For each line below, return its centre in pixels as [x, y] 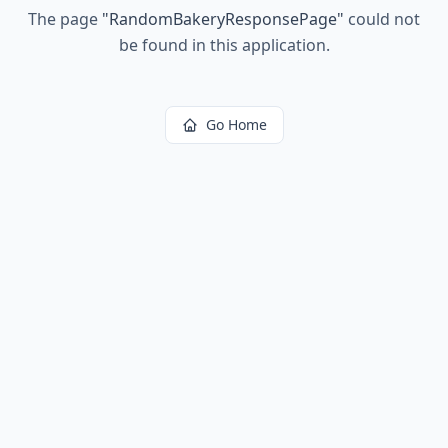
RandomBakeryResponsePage [223, 19]
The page [65, 19]
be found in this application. [224, 45]
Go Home [236, 124]
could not [382, 19]
